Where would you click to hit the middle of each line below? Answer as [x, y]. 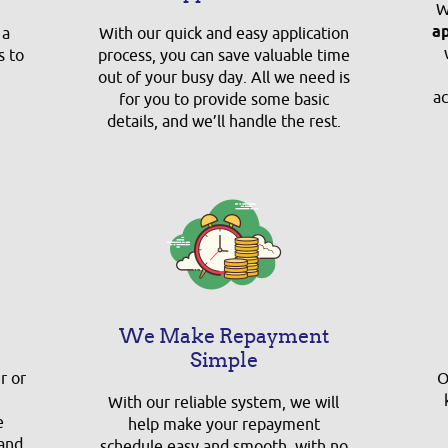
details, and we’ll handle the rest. [223, 122]
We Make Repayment [223, 336]
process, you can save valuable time [223, 56]
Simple [223, 360]
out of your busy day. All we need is [223, 78]
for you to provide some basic [223, 100]
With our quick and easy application [223, 34]
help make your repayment [223, 425]
